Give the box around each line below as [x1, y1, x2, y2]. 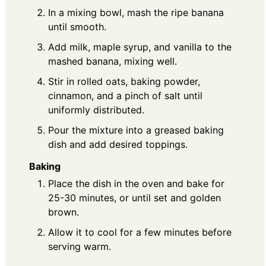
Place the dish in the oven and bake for [48, 178, 224, 189]
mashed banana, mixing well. [48, 55, 177, 68]
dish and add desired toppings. [48, 138, 188, 151]
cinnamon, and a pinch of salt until [48, 90, 202, 102]
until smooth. [48, 21, 106, 33]
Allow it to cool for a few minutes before [48, 226, 232, 238]
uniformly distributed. [48, 104, 144, 116]
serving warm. [48, 240, 111, 252]
